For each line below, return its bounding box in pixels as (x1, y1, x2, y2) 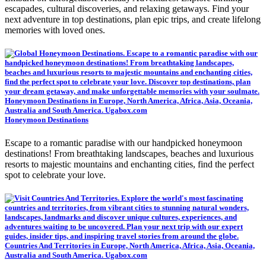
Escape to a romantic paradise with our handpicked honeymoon (5, 138, 242, 148)
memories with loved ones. (5, 24, 105, 35)
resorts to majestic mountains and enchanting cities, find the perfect (5, 159, 254, 170)
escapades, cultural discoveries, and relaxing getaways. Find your (5, 3, 249, 14)
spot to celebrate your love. (5, 170, 106, 180)
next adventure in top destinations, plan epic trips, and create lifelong (5, 14, 261, 24)
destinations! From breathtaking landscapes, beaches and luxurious (5, 148, 254, 159)
